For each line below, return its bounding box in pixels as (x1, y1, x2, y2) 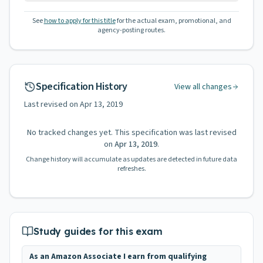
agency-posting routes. (97, 25, 166, 35)
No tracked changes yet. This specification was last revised (26, 127, 237, 139)
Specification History (36, 79, 127, 94)
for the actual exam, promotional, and (116, 16, 231, 26)
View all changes (174, 81, 232, 93)
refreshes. (117, 164, 146, 174)
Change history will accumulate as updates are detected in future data (26, 154, 237, 164)
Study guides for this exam (33, 225, 163, 237)
